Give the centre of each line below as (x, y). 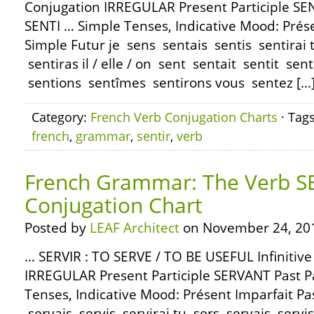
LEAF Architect (135, 228)
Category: (61, 117)
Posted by (57, 228)
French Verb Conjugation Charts (184, 117)
